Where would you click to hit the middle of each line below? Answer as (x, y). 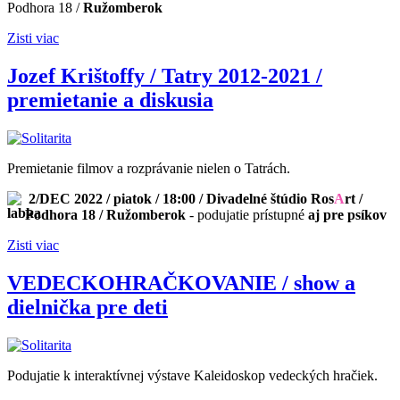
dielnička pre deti (87, 308)
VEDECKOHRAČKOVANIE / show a (181, 283)
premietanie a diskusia (110, 100)
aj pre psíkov (347, 215)
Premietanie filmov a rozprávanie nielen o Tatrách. (149, 169)
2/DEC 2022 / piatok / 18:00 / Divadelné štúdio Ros (179, 199)
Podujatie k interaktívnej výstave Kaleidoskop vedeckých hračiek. (192, 376)
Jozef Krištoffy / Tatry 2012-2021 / (165, 76)
